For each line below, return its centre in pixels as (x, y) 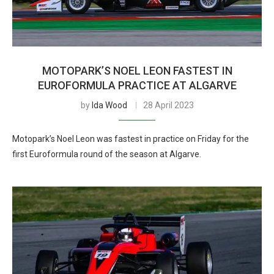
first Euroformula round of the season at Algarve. (107, 154)
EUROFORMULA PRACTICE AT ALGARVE (137, 85)
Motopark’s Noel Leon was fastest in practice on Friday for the (131, 139)
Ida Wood (109, 105)
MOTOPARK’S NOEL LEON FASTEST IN (137, 71)
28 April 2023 (168, 105)
